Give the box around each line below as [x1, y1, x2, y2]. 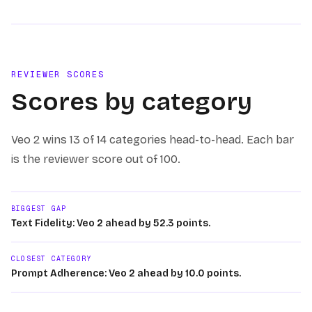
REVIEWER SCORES [11, 69, 104, 80]
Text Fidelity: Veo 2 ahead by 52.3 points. [11, 217, 210, 229]
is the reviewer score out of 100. [11, 153, 180, 166]
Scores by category [11, 87, 252, 117]
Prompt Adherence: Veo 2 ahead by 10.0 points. [11, 267, 241, 279]
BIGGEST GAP [11, 204, 67, 213]
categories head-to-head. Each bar [107, 133, 294, 146]
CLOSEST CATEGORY [11, 254, 92, 263]
